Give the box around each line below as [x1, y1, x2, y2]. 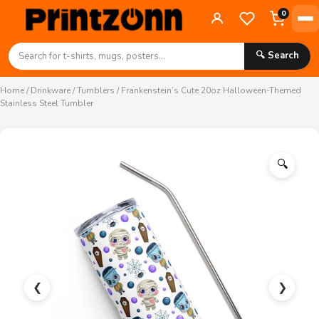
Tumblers [77, 85, 115, 96]
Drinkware [31, 85, 70, 96]
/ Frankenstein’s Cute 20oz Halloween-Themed [115, 85, 301, 96]
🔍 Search [256, 49, 299, 62]
